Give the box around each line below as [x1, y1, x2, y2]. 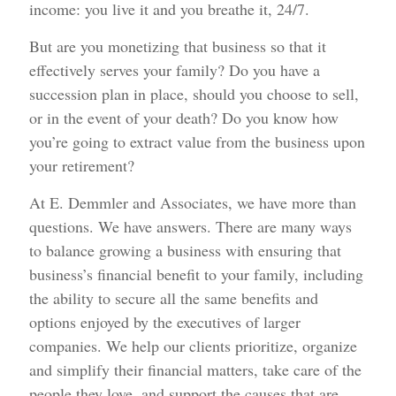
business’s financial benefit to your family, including [29, 263, 364, 286]
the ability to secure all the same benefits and [29, 287, 319, 309]
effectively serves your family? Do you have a [29, 59, 321, 81]
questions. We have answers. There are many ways [29, 216, 353, 238]
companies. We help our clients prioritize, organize [29, 335, 358, 357]
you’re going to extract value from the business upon [29, 131, 366, 153]
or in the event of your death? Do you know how [29, 107, 339, 129]
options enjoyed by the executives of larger [29, 311, 301, 333]
